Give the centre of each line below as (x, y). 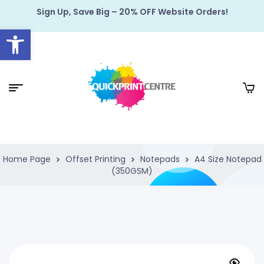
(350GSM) (132, 171)
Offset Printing (95, 159)
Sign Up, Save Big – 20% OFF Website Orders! (132, 12)
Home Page (27, 159)
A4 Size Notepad (228, 159)
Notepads (160, 159)
